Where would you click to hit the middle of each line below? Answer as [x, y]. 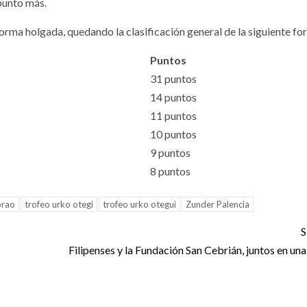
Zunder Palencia [218, 205]
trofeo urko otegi [59, 205]
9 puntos [170, 153]
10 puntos [173, 134]
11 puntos [173, 116]
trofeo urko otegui [139, 205]
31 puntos [173, 79]
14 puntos [173, 97]
